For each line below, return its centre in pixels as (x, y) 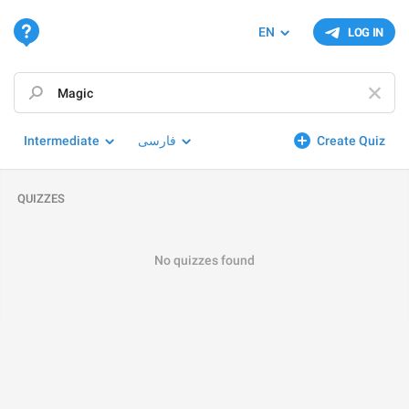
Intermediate (62, 141)
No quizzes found (204, 260)
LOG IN (366, 32)
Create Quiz (351, 141)
